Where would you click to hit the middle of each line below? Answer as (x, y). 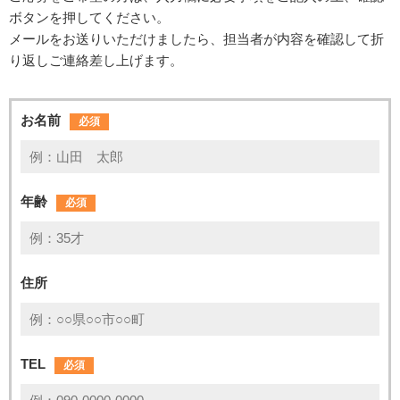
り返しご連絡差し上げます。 (96, 60)
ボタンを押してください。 (89, 17)
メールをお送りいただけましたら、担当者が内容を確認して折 (196, 38)
